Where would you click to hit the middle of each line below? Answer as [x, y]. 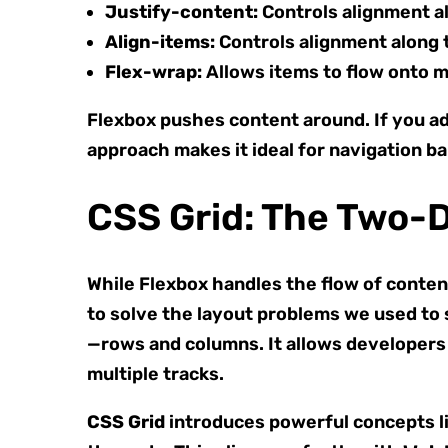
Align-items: [160, 41]
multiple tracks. [155, 373]
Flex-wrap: [153, 71]
